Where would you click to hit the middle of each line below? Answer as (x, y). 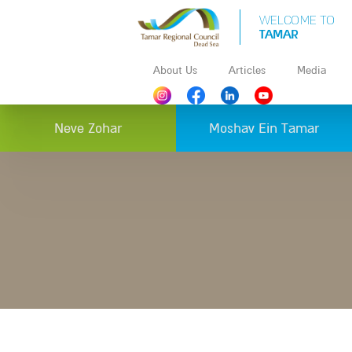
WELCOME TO (297, 19)
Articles (247, 70)
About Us (175, 70)
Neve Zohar (88, 128)
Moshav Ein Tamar (264, 128)
